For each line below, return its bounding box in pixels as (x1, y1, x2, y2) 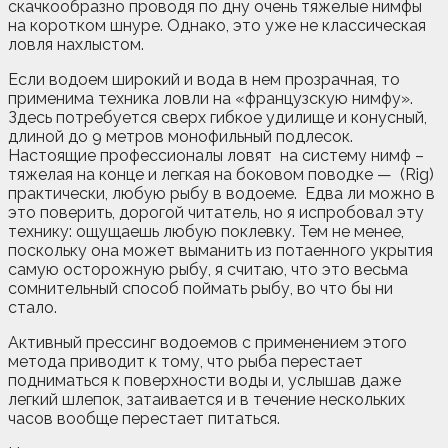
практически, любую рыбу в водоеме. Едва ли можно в (8, 183, 435, 203)
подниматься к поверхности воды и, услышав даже (8, 370, 401, 390)
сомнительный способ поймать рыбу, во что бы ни (8, 278, 393, 298)
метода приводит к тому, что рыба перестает (8, 351, 363, 371)
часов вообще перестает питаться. (8, 408, 280, 428)
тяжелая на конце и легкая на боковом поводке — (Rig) (8, 164, 434, 184)
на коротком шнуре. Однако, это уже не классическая (8, 15, 426, 35)
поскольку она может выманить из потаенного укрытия (8, 240, 433, 260)
